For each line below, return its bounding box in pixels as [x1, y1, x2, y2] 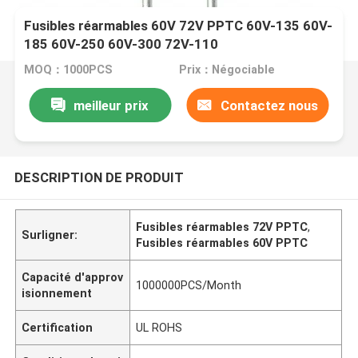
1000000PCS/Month [136, 278, 242, 292]
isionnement [22, 286, 93, 300]
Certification [22, 320, 93, 334]
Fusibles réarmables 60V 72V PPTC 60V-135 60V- [24, 18, 333, 34]
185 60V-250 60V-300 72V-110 [24, 36, 219, 53]
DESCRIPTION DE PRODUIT [14, 169, 184, 185]
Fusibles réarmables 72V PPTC [136, 220, 308, 233]
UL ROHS [136, 320, 183, 334]
